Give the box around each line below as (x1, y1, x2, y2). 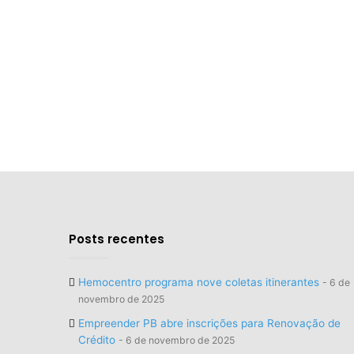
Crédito (78, 333, 115, 346)
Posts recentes (69, 230, 164, 247)
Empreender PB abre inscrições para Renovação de (78, 316, 341, 330)
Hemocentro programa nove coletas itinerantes (78, 275, 319, 288)
